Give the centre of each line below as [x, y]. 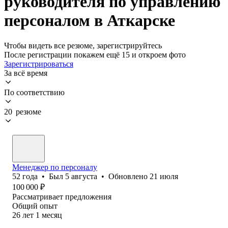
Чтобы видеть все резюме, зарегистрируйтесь [83, 45]
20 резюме [23, 111]
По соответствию [34, 92]
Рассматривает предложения [62, 196]
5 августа [81, 176]
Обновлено [129, 176]
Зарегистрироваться [39, 64]
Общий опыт [35, 206]
